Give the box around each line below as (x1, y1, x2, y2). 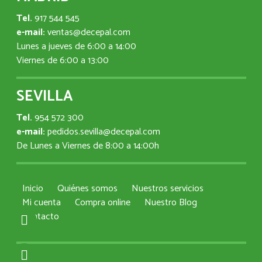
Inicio (22, 181, 43, 197)
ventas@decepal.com (47, 25, 130, 41)
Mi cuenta (22, 195, 61, 211)
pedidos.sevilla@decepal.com (47, 124, 160, 140)
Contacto (22, 209, 59, 225)
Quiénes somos (57, 181, 118, 197)
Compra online (74, 195, 130, 211)
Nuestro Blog (144, 195, 197, 211)
